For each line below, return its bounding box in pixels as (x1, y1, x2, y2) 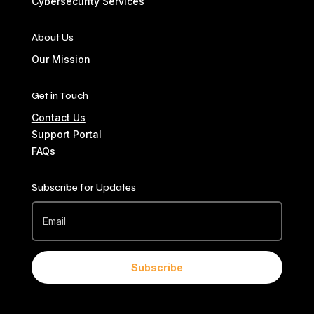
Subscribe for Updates (31, 181, 136, 193)
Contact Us (31, 111, 86, 123)
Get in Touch (31, 89, 88, 102)
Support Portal (31, 128, 102, 140)
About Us (31, 31, 74, 43)
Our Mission (31, 53, 90, 65)
